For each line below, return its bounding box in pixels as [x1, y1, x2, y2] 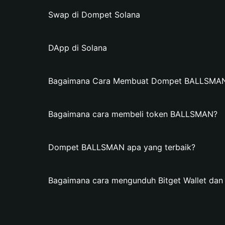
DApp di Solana [48, 43, 107, 53]
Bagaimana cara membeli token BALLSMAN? [48, 109, 217, 119]
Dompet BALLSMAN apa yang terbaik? [48, 142, 195, 152]
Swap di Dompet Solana [48, 10, 140, 20]
